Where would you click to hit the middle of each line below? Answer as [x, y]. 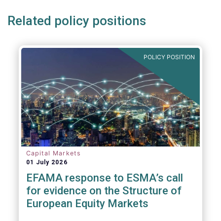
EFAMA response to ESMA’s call [104, 178]
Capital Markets [53, 153]
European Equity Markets [87, 203]
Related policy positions [77, 21]
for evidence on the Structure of [104, 191]
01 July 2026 [47, 162]
